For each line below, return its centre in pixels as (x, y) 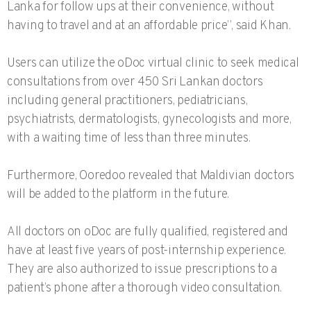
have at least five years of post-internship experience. (147, 251)
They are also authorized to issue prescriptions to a (142, 270)
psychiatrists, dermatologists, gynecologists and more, (149, 120)
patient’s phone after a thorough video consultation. (144, 289)
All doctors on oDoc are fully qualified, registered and (148, 233)
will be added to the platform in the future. (118, 195)
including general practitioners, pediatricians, (127, 101)
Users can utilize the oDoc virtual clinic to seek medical (153, 64)
